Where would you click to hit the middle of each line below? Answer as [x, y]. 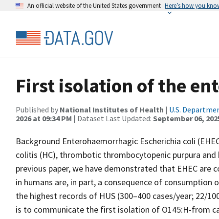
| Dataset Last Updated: [112, 118]
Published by [38, 109]
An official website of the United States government [94, 5]
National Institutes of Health [112, 109]
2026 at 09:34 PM [44, 118]
